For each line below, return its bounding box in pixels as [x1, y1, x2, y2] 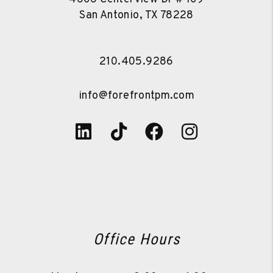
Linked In [91, 121, 166, 144]
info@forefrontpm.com [79, 88, 194, 103]
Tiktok [126, 121, 179, 144]
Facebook [163, 121, 243, 144]
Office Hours [93, 230, 180, 248]
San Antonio [79, 8, 140, 23]
